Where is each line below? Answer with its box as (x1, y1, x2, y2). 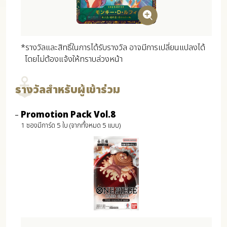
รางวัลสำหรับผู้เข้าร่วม (15, 82, 120, 99)
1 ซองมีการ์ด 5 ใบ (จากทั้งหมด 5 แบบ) (20, 121, 121, 131)
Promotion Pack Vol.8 (20, 108, 116, 122)
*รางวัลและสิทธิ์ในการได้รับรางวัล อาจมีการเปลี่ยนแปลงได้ (20, 41, 205, 54)
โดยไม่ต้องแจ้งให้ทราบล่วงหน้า (24, 52, 123, 66)
